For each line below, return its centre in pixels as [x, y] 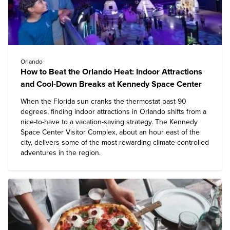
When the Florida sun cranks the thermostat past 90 [103, 101]
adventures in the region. [61, 153]
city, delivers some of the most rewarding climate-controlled [115, 142]
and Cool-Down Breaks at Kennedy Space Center [111, 84]
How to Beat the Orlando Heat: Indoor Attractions [111, 72]
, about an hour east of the [158, 132]
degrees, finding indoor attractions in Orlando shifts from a [113, 112]
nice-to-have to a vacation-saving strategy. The [95, 122]
